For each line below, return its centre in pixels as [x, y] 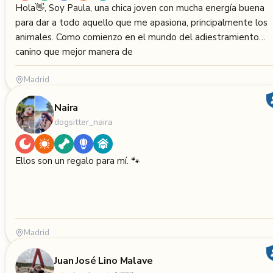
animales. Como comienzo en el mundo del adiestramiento [137, 37]
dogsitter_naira [83, 122]
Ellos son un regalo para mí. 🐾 [78, 161]
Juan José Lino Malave [104, 261]
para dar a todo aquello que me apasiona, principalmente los [141, 23]
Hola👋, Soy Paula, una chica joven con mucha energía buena [140, 8]
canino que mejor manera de [74, 52]
